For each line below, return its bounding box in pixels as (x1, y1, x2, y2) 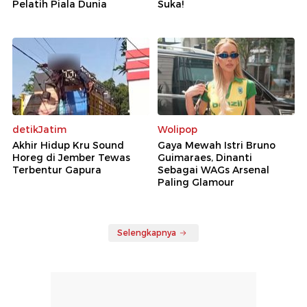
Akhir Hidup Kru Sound (12, 138, 124, 151)
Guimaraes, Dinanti (158, 151, 252, 164)
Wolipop (158, 123, 197, 136)
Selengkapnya (117, 227, 176, 238)
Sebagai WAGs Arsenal (158, 163, 269, 176)
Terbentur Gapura (12, 163, 101, 176)
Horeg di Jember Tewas (12, 151, 130, 164)
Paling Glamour (158, 175, 234, 188)
